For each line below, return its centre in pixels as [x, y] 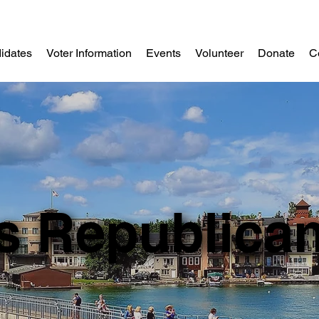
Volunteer [220, 53]
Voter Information [89, 53]
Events [164, 53]
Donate [277, 53]
